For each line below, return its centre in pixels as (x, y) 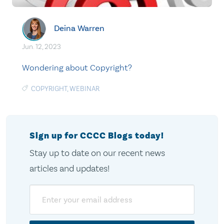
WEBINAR (84, 89)
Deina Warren (79, 28)
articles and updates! (69, 168)
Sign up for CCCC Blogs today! (96, 136)
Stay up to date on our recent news (97, 153)
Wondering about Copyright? (77, 67)
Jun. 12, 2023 (41, 47)
